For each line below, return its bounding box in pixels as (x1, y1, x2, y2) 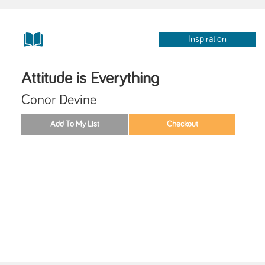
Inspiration (188, 34, 227, 44)
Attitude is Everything (21, 70, 159, 87)
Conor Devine (21, 92, 96, 107)
